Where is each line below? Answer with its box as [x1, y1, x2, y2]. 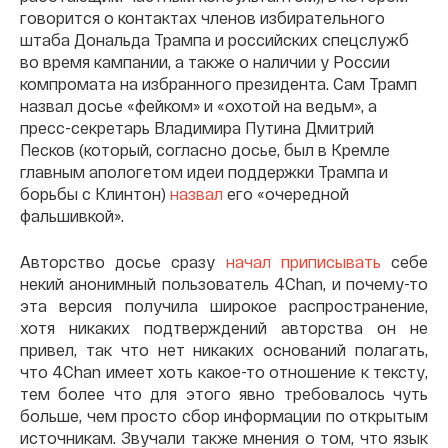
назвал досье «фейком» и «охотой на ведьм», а [20, 96, 377, 115]
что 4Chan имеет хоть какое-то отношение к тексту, [20, 362, 428, 381]
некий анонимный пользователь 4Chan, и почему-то [20, 274, 428, 293]
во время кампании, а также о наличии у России [20, 52, 390, 71]
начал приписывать [225, 252, 381, 271]
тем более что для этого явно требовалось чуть [20, 384, 428, 403]
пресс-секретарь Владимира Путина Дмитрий [20, 118, 374, 137]
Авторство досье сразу [20, 252, 226, 271]
